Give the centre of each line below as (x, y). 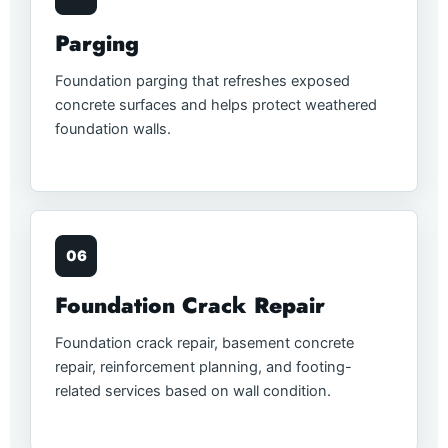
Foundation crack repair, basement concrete (204, 342)
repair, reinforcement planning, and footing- (203, 366)
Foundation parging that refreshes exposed (202, 81)
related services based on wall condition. (193, 390)
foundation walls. (113, 129)
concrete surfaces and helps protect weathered (216, 105)
